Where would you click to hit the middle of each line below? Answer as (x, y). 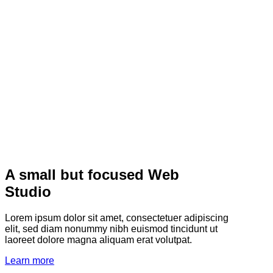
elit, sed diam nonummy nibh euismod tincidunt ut (111, 229)
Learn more (30, 260)
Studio (28, 191)
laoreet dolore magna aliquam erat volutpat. (98, 239)
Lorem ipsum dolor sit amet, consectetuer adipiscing (117, 218)
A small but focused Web (92, 174)
